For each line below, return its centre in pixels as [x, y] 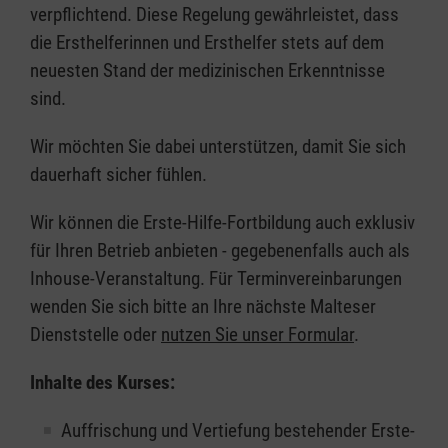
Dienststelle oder [95, 335]
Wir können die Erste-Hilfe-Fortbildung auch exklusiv [222, 223]
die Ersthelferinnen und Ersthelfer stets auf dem [207, 43]
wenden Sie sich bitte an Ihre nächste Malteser [203, 307]
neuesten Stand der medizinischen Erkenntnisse [207, 71]
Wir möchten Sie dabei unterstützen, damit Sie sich [218, 147]
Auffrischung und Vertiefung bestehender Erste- [238, 431]
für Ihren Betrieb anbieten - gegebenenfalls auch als [220, 251]
